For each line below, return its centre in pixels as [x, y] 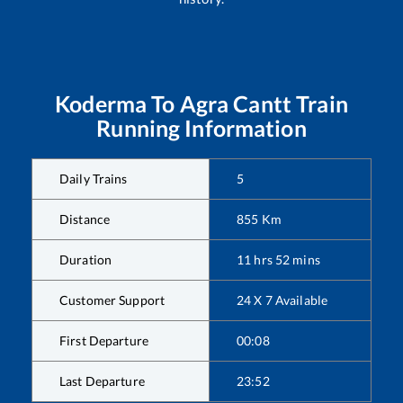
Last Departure [102, 381]
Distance [85, 219]
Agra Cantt [235, 104]
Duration [86, 260]
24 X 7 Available [282, 300]
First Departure [104, 341]
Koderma [101, 104]
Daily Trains [94, 179]
